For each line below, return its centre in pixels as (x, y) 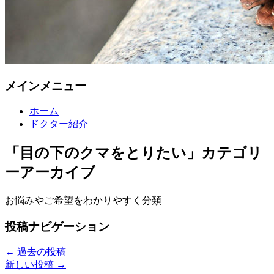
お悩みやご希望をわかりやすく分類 (83, 201)
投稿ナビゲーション (57, 226)
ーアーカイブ (50, 173)
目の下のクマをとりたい (103, 153)
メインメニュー (46, 86)
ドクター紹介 (59, 124)
